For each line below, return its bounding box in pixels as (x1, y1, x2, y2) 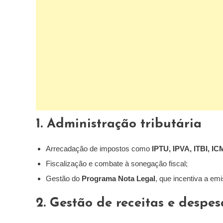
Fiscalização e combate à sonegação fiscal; (46, 159, 188, 168)
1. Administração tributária (36, 117, 202, 131)
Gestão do (46, 174, 82, 183)
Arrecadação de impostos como (46, 144, 152, 153)
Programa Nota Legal (82, 174, 155, 183)
